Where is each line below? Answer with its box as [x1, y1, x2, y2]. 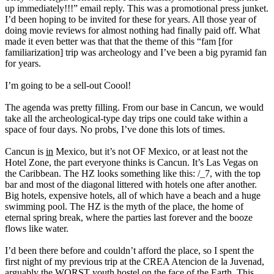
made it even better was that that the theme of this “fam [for [5, 36, 232, 47]
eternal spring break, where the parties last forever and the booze [5, 212, 253, 223]
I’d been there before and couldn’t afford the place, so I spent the [5, 245, 254, 256]
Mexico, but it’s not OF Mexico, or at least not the [53, 146, 248, 157]
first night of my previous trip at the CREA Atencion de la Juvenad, [5, 256, 264, 267]
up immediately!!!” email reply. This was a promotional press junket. [5, 3, 268, 14]
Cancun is [5, 146, 46, 157]
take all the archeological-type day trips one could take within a [5, 113, 248, 124]
